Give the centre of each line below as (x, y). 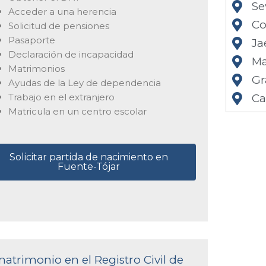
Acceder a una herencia (62, 11)
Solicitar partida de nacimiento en (88, 157)
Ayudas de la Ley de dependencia (84, 83)
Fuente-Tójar (88, 167)
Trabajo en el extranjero (61, 97)
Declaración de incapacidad (71, 54)
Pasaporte (31, 40)
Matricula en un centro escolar (77, 111)
